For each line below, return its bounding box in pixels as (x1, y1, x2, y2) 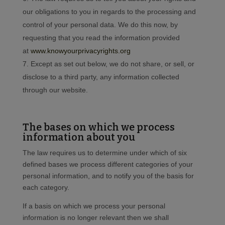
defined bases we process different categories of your (22, 160, 193, 169)
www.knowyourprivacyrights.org (30, 47, 131, 55)
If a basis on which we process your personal (22, 202, 165, 210)
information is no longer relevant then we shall (22, 213, 169, 222)
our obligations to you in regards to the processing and (22, 8, 196, 16)
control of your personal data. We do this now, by (22, 21, 178, 29)
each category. (22, 183, 69, 192)
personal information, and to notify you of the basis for (22, 172, 194, 180)
